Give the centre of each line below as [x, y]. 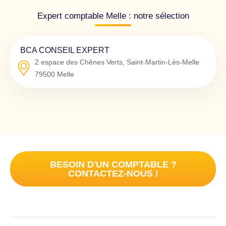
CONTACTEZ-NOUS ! [113, 173]
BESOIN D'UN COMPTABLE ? [113, 164]
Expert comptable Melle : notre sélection [113, 16]
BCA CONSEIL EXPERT [65, 50]
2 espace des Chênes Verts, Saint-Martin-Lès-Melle [117, 62]
